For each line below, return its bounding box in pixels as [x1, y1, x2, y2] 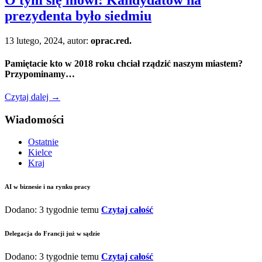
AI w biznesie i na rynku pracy [5, 183, 91, 191]
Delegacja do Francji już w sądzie [5, 230, 100, 237]
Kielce [28, 147, 52, 158]
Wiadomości [5, 113, 64, 126]
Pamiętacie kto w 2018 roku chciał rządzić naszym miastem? [5, 58, 243, 68]
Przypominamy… [5, 68, 75, 79]
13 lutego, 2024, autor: [5, 35, 91, 46]
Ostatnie [28, 137, 58, 147]
